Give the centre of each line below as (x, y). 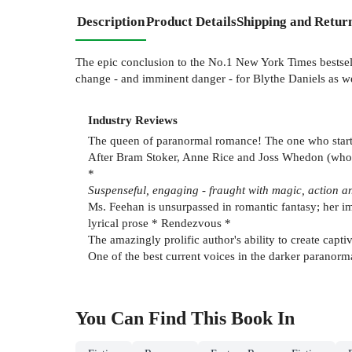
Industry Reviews (133, 119)
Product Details (191, 21)
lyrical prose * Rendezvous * (159, 223)
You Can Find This (153, 319)
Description (111, 21)
